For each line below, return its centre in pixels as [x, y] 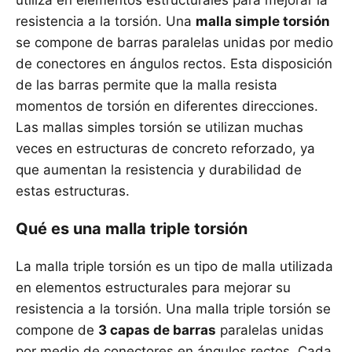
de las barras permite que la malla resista [147, 85]
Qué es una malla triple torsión [132, 229]
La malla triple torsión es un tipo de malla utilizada [174, 267]
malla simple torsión [263, 22]
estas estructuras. [73, 191]
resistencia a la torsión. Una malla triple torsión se [173, 309]
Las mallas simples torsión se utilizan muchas [159, 128]
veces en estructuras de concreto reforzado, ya [165, 149]
